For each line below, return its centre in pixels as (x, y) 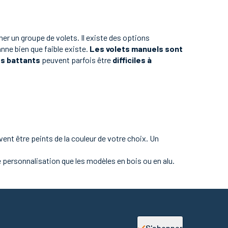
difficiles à (132, 60)
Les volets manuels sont (136, 49)
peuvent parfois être (76, 60)
